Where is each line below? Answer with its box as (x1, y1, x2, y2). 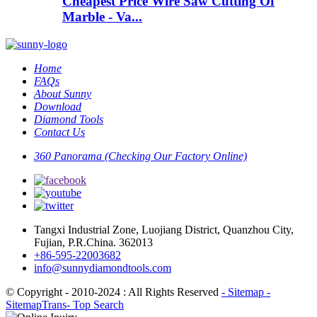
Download (34, 100, 81, 113)
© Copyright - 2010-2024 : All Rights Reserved (6, 286, 221, 299)
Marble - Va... (62, 9, 142, 25)
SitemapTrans (6, 299, 67, 311)
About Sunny (34, 88, 91, 100)
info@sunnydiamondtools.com (34, 262, 171, 275)
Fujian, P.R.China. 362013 (34, 236, 153, 249)
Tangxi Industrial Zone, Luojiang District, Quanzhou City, (34, 224, 294, 236)
